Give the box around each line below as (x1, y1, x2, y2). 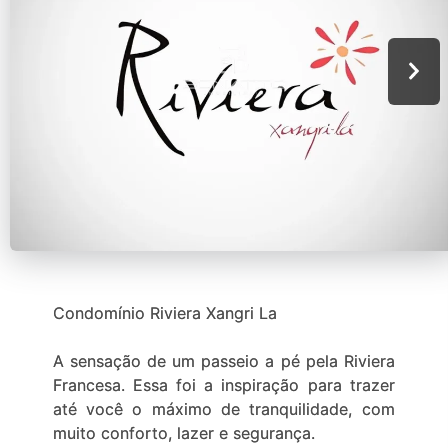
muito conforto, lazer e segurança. (52, 423, 315, 443)
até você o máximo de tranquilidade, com (52, 399, 395, 419)
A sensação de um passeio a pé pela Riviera (52, 351, 395, 371)
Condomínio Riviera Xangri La (52, 303, 277, 323)
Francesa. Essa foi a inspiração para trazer (52, 375, 395, 395)
